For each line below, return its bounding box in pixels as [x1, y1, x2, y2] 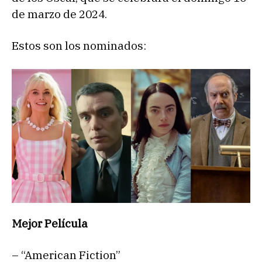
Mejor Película [12, 216, 88, 231]
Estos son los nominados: [12, 38, 146, 53]
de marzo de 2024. [12, 6, 114, 21]
